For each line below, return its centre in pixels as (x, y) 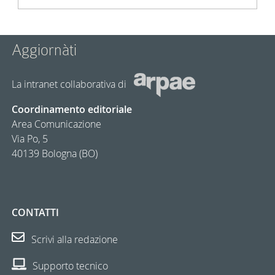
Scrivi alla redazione (74, 240)
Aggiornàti (45, 50)
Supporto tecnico (69, 266)
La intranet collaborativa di (71, 84)
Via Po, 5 (30, 138)
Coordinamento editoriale (72, 109)
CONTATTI (36, 212)
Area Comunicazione (57, 124)
